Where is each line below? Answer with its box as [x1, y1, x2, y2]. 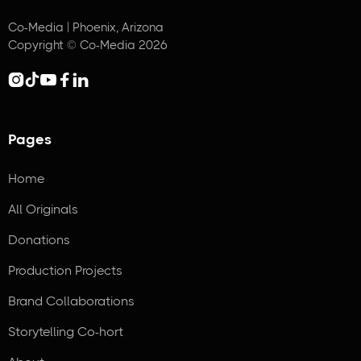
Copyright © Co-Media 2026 [8, 38, 168, 53]
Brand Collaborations [8, 293, 135, 309]
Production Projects [8, 263, 122, 279]
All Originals [8, 201, 78, 218]
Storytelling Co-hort [8, 324, 123, 340]
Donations [8, 232, 70, 248]
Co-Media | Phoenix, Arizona [8, 20, 164, 35]
